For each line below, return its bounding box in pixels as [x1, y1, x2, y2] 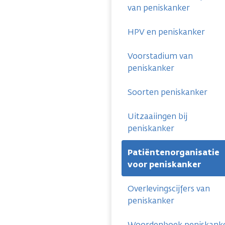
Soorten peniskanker [128, 87, 207, 97]
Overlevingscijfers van [128, 183, 210, 194]
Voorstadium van [128, 51, 193, 61]
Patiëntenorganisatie [128, 147, 219, 158]
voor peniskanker [128, 159, 201, 170]
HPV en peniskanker [128, 27, 205, 37]
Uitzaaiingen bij [128, 111, 187, 122]
